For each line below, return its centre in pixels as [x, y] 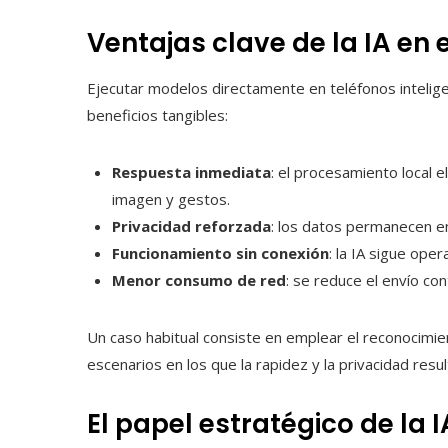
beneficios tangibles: [157, 115]
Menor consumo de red [199, 280]
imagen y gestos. [171, 199]
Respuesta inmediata [191, 172]
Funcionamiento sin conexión [220, 253]
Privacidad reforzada [191, 226]
